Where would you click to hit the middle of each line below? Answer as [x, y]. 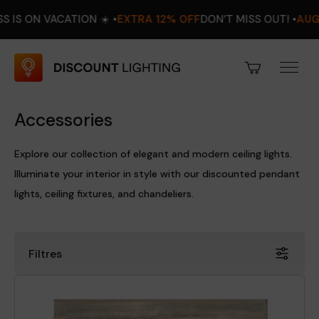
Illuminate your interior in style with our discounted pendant [157, 174]
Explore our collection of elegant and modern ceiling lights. [153, 154]
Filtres [45, 253]
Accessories [63, 120]
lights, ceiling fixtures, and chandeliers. [104, 194]
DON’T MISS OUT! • [197, 19]
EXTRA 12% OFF [107, 19]
